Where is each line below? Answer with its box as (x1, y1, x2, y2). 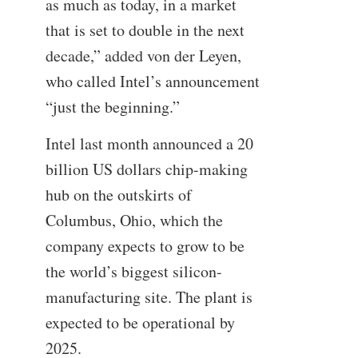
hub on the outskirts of (45, 183, 192, 205)
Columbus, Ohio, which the (45, 209, 223, 231)
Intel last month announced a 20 (45, 132, 253, 154)
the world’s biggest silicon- (45, 260, 222, 282)
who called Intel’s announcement (45, 70, 260, 93)
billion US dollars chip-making (45, 157, 248, 180)
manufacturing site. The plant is (45, 285, 253, 308)
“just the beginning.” (45, 96, 180, 118)
